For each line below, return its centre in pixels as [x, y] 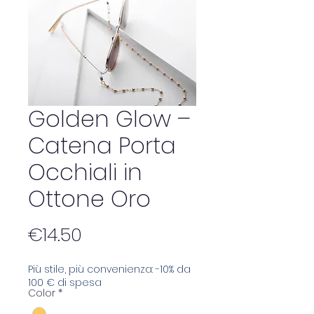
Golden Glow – [109, 118]
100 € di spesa [65, 282]
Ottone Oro [89, 198]
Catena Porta [102, 145]
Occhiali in [85, 172]
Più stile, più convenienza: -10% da [109, 269]
